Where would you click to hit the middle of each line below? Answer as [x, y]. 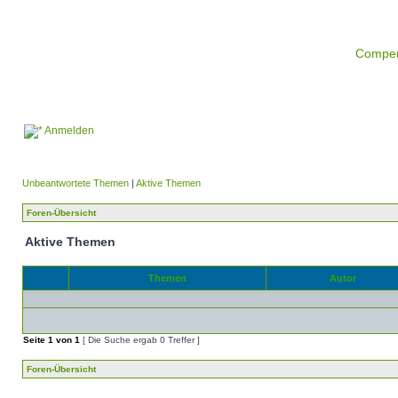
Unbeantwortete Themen [76, 183]
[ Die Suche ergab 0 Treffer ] [140, 340]
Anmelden [68, 131]
